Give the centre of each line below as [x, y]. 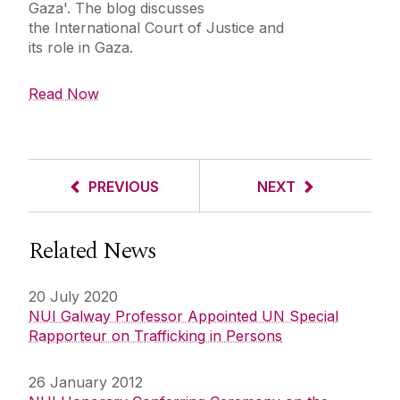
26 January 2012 [86, 383]
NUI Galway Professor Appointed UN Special [183, 317]
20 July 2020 [73, 297]
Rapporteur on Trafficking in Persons [155, 336]
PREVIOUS [124, 187]
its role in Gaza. [81, 48]
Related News [92, 251]
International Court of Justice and [169, 28]
